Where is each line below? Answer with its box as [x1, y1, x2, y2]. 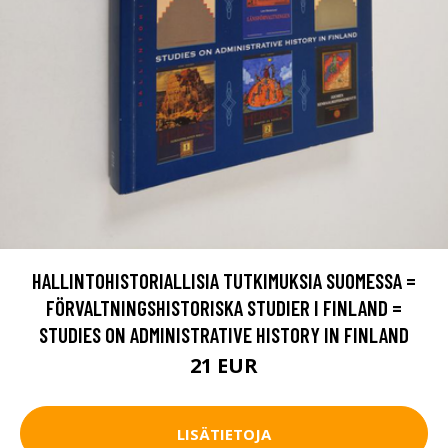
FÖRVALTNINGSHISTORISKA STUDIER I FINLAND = [46, 295, 402, 321]
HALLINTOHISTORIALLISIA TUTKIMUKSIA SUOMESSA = [32, 268, 416, 294]
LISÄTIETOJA [177, 423, 271, 444]
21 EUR [190, 352, 258, 380]
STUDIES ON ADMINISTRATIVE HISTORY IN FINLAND [39, 322, 409, 348]
